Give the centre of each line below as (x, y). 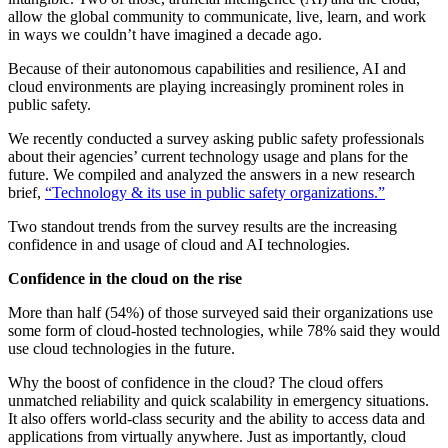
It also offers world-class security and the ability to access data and (216, 418)
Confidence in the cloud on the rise (125, 278)
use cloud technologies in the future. (121, 348)
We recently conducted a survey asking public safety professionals (216, 138)
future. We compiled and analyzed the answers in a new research (211, 174)
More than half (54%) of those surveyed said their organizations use (220, 312)
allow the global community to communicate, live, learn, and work (217, 16)
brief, (26, 192)
